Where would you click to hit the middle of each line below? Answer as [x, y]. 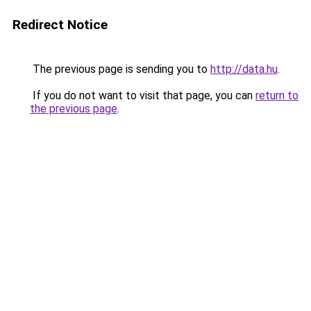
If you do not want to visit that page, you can [143, 95]
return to [277, 95]
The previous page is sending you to [120, 69]
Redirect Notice [60, 25]
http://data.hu [244, 69]
